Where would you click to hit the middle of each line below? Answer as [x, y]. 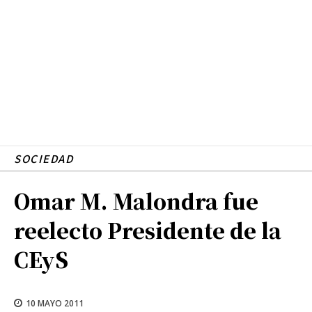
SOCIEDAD [44, 158]
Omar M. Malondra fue [136, 200]
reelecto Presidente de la [148, 229]
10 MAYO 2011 [55, 303]
